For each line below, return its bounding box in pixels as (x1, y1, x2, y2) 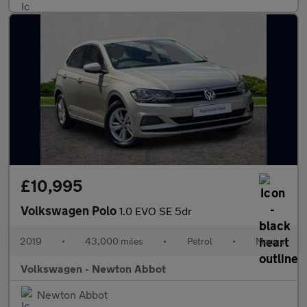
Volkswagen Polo (21, 203, 119, 218)
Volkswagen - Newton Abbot (21, 262, 166, 275)
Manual (255, 235, 287, 247)
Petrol (186, 235, 212, 247)
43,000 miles (85, 235, 144, 247)
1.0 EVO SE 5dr (119, 204, 192, 217)
